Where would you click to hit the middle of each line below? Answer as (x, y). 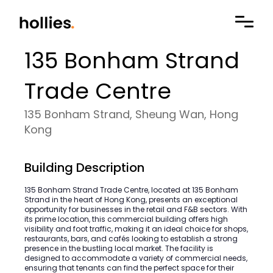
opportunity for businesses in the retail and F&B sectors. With (136, 209)
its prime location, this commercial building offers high (126, 219)
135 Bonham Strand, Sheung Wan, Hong (131, 114)
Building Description (84, 168)
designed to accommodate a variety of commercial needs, (136, 258)
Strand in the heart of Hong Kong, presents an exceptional (131, 200)
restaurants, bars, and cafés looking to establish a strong (131, 239)
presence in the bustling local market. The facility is (119, 248)
